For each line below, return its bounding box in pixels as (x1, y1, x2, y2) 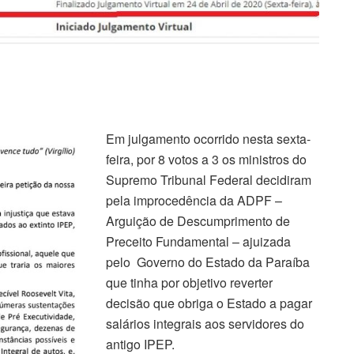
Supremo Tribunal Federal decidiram (106, 170, 311, 189)
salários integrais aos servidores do (106, 314, 304, 333)
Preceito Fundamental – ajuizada (106, 232, 291, 250)
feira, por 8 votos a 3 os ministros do (106, 149, 307, 168)
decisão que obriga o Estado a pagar (106, 293, 312, 312)
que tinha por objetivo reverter (106, 273, 273, 292)
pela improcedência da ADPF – (106, 190, 282, 209)
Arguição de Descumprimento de (106, 211, 290, 230)
